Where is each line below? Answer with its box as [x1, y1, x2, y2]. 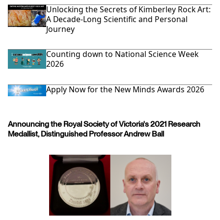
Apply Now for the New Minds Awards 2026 [46, 83, 205, 95]
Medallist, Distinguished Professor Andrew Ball [7, 129, 164, 139]
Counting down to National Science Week [46, 49, 199, 60]
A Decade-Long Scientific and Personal [46, 14, 188, 25]
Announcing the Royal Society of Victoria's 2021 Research [7, 119, 200, 129]
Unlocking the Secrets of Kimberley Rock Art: [46, 4, 211, 15]
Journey [46, 24, 75, 34]
